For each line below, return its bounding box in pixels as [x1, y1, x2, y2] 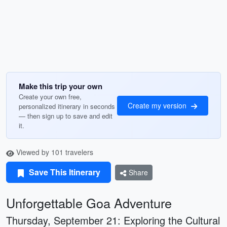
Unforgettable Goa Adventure [6, 194, 172, 212]
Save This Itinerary [27, 166, 100, 178]
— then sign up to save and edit [19, 111, 112, 121]
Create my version [128, 100, 188, 110]
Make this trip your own [19, 81, 102, 92]
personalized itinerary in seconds [19, 101, 115, 111]
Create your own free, [19, 92, 82, 101]
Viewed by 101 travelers [14, 147, 93, 157]
